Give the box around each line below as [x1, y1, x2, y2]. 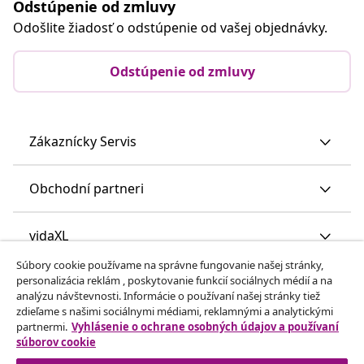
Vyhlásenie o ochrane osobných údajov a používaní [71, 319, 339, 334]
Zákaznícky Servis [29, 132, 136, 150]
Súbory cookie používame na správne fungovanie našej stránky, [16, 258, 323, 272]
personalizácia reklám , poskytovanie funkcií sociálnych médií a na [16, 273, 332, 288]
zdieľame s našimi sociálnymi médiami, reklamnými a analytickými [16, 304, 333, 318]
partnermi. [16, 319, 67, 334]
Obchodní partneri [29, 179, 144, 197]
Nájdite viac [29, 273, 100, 292]
